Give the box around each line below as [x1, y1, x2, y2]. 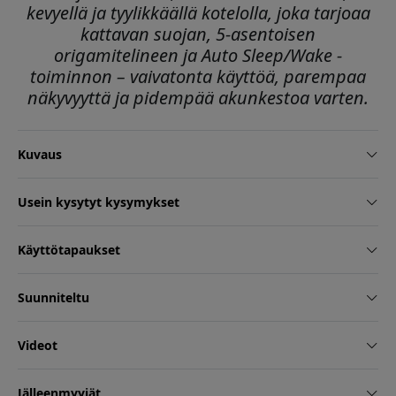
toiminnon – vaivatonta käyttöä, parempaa [30, 65, 366, 89]
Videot [18, 337, 57, 354]
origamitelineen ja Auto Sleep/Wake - [54, 43, 342, 68]
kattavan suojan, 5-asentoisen [80, 22, 316, 47]
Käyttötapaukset [18, 241, 120, 259]
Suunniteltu [18, 289, 89, 307]
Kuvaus [18, 146, 62, 164]
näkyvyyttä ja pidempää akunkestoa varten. [27, 86, 369, 110]
